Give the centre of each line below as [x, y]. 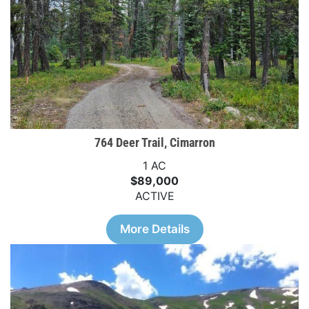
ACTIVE [154, 196]
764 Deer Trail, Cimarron [154, 142]
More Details [154, 229]
